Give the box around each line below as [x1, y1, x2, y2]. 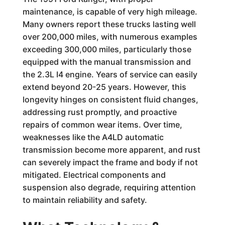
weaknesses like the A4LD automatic [22, 132, 164, 142]
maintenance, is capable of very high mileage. [22, 7, 197, 17]
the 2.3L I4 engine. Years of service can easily [22, 69, 197, 79]
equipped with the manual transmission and [22, 57, 191, 67]
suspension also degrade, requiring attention [22, 182, 196, 192]
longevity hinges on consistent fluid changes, [22, 94, 198, 104]
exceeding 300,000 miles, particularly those [22, 44, 191, 54]
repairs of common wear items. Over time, [22, 120, 182, 130]
